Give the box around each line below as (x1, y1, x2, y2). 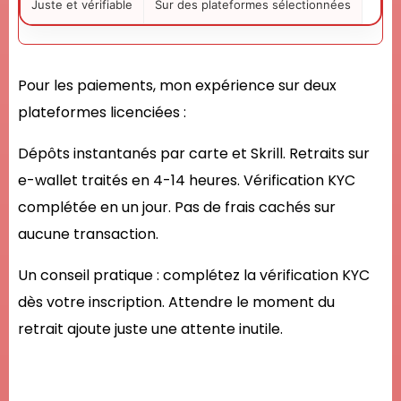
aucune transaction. (18, 224, 158, 244)
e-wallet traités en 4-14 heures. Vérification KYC (18, 170, 355, 191)
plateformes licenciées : (18, 102, 186, 123)
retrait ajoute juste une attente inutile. (18, 319, 283, 339)
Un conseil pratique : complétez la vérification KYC (18, 265, 370, 286)
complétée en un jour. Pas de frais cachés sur (18, 197, 336, 218)
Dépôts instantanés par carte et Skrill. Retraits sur (18, 143, 370, 164)
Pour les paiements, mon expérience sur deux (18, 75, 337, 96)
